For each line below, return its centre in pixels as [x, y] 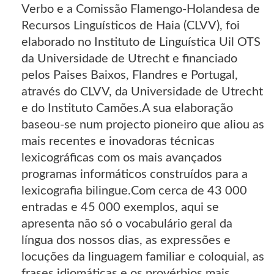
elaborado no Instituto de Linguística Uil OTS [141, 43]
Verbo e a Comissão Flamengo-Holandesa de [141, 9]
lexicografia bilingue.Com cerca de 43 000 [134, 191]
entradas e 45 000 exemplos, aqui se [120, 208]
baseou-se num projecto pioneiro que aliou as [143, 125]
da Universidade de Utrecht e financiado [129, 59]
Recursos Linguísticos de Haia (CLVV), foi [131, 26]
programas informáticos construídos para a [135, 175]
